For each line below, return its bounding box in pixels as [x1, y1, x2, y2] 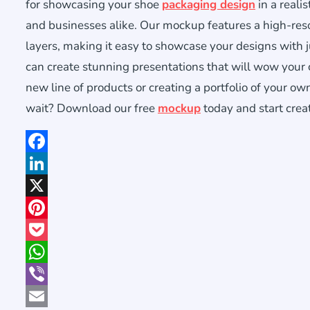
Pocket [26, 244, 60, 259]
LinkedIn [26, 177, 68, 193]
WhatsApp [26, 266, 80, 282]
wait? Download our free [26, 100, 158, 116]
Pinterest [26, 221, 72, 237]
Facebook [26, 155, 73, 171]
